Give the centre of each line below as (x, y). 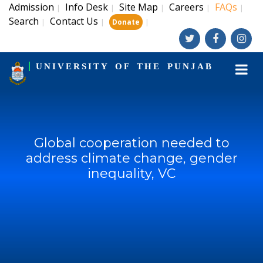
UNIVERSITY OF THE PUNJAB (124, 66)
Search (24, 21)
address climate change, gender (131, 158)
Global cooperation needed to (131, 143)
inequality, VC (131, 173)
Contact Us (74, 21)
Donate (126, 22)
